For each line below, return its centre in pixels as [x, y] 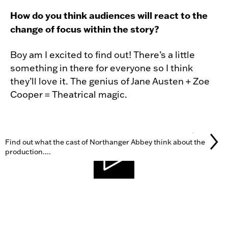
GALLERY [43, 141]
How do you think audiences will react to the [109, 15]
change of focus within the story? [85, 29]
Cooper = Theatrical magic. [69, 94]
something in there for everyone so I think [102, 68]
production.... [28, 152]
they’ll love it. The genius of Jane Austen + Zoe [110, 81]
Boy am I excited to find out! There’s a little [103, 55]
